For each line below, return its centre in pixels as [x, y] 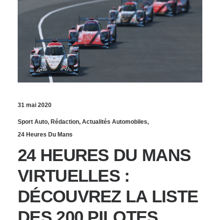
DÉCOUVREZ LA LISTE [108, 196]
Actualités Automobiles [115, 122]
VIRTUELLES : [74, 175]
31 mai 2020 [35, 105]
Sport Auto [33, 122]
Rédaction [65, 122]
